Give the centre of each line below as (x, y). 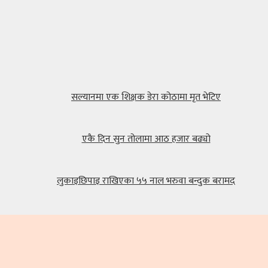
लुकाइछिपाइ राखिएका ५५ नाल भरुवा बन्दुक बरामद (146, 181)
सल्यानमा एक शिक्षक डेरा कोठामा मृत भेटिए (146, 97)
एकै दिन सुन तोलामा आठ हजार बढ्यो (146, 139)
